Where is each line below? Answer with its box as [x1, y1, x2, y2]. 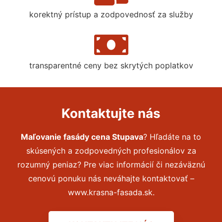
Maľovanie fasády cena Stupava [21, 131, 143, 142]
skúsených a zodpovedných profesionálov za [26, 145, 196, 156]
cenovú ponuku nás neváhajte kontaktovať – [28, 173, 194, 183]
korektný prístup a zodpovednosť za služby [29, 9, 193, 19]
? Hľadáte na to [143, 131, 201, 142]
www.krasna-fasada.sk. [67, 187, 155, 197]
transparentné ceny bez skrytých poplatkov [29, 60, 193, 70]
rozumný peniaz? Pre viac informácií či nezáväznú [17, 159, 205, 169]
